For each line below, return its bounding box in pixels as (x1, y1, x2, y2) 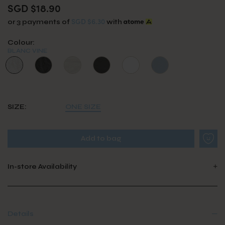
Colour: (8, 38, 35, 47)
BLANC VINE (8, 47, 47, 54)
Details (8, 209, 34, 218)
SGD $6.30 (71, 16, 105, 26)
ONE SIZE (65, 102, 101, 111)
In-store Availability (8, 162, 77, 171)
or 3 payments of (8, 17, 71, 26)
